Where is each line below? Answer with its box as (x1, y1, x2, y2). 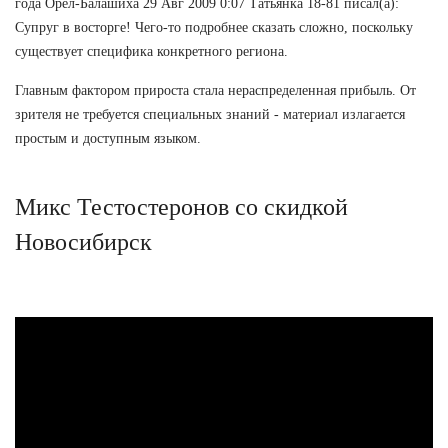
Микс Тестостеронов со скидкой (15, 193, 348, 220)
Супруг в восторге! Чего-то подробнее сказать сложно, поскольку (15, 19, 413, 35)
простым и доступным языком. (15, 130, 201, 146)
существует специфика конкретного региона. (15, 43, 288, 59)
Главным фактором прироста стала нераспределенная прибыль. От (15, 82, 416, 98)
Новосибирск (15, 228, 152, 255)
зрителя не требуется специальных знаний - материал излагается (15, 106, 405, 122)
